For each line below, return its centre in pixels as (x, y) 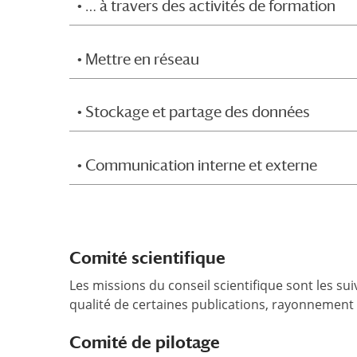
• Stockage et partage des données (194, 112)
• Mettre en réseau (138, 59)
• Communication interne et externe (197, 165)
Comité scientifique (147, 257)
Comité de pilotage (145, 342)
